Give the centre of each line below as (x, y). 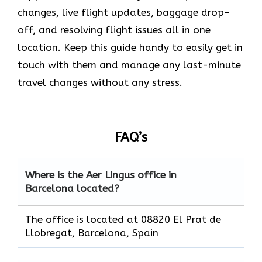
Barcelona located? (72, 188)
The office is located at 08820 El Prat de (123, 219)
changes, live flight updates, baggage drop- (124, 12)
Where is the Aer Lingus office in (101, 175)
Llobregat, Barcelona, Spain (92, 232)
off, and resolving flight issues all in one (114, 30)
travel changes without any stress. (100, 82)
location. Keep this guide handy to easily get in (130, 47)
